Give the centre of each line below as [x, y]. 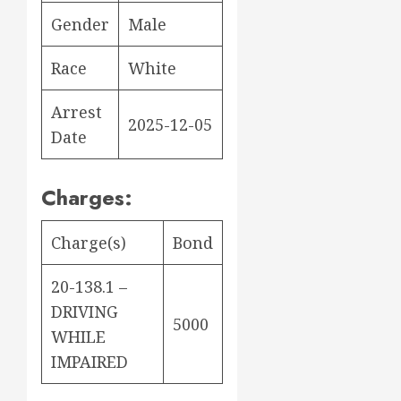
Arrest [77, 111]
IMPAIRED [90, 361]
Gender [80, 24]
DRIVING [85, 311]
